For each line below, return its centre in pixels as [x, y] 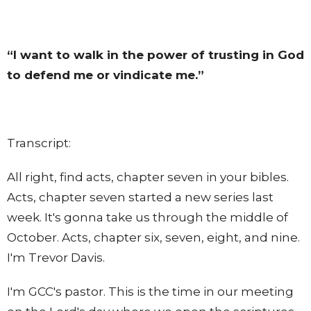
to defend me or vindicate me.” [106, 75]
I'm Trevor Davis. [56, 257]
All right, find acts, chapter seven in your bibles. [148, 177]
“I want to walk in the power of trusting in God [155, 54]
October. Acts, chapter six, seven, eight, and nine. [153, 237]
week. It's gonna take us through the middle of [148, 217]
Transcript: [40, 143]
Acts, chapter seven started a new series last [140, 197]
